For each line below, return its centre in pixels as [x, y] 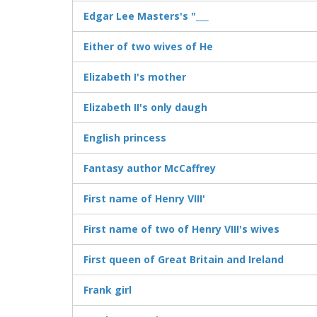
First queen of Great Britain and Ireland [184, 260]
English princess [125, 138]
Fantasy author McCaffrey [150, 168]
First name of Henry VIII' [144, 199]
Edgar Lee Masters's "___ [146, 16]
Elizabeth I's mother [135, 77]
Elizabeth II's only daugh [145, 108]
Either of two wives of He [148, 47]
